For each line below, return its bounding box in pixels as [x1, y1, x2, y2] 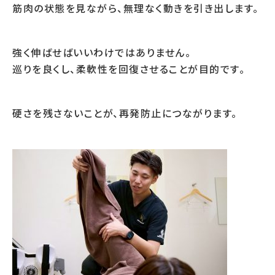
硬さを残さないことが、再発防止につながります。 [12, 106, 238, 120]
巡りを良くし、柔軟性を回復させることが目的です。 [12, 61, 245, 76]
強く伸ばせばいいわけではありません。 [12, 45, 191, 60]
